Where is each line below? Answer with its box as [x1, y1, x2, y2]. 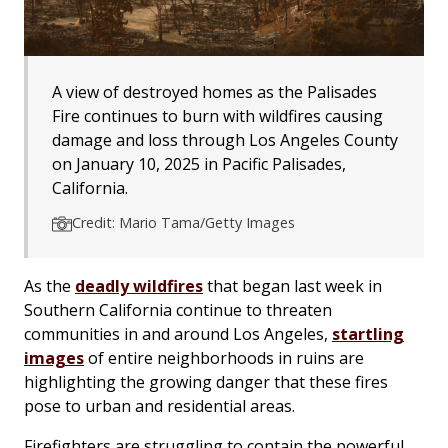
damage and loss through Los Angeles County [52, 128, 398, 151]
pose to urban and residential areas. [24, 394, 295, 417]
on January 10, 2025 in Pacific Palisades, [52, 152, 346, 175]
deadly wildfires [75, 274, 203, 297]
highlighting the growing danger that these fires [24, 370, 388, 393]
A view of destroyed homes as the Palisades [52, 80, 377, 103]
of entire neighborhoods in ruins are [84, 346, 364, 369]
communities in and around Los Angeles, [24, 322, 332, 345]
